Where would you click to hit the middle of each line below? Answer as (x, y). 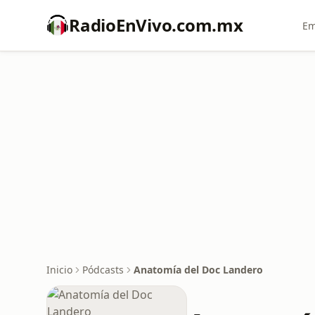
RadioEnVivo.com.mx (156, 25)
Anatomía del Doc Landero (198, 270)
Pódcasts (103, 270)
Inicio (59, 270)
